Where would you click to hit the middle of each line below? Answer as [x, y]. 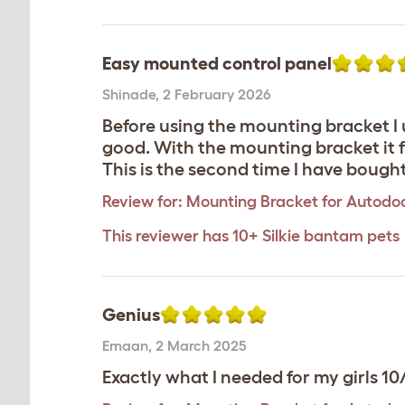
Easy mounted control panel [217, 63]
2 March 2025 [201, 345]
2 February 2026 [217, 94]
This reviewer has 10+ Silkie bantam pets [251, 236]
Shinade [129, 94]
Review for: [142, 202]
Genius [131, 315]
